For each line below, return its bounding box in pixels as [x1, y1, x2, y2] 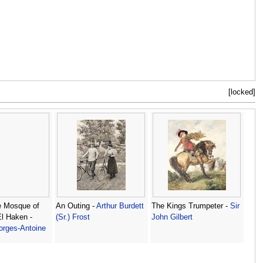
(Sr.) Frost [55, 213, 90, 222]
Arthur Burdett [96, 202, 144, 211]
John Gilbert [151, 213, 193, 222]
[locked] [228, 88, 256, 97]
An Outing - [55, 202, 96, 211]
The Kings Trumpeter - [151, 202, 230, 211]
